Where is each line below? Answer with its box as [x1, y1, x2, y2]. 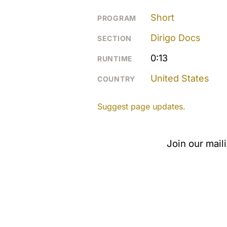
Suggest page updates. [97, 101, 185, 111]
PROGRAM [97, 13, 136, 22]
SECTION [97, 33, 132, 43]
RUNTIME [97, 54, 133, 63]
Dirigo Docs [150, 32, 201, 43]
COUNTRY [97, 74, 135, 83]
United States [150, 72, 209, 84]
